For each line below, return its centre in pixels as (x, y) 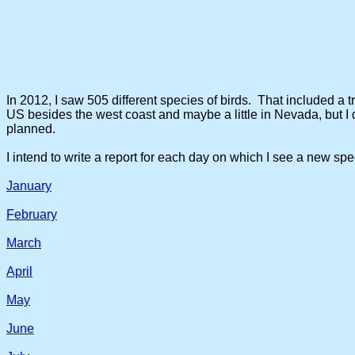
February (32, 214)
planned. (31, 129)
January (29, 186)
